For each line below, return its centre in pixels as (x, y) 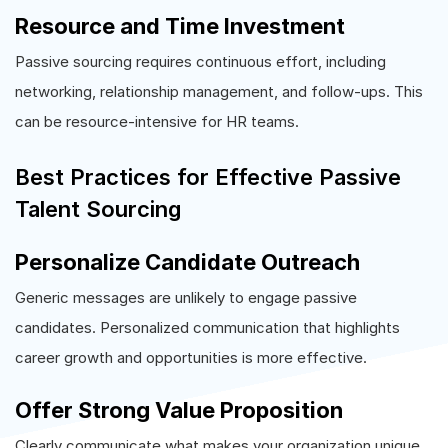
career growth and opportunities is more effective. (191, 357)
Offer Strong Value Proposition (179, 410)
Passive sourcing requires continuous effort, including (200, 61)
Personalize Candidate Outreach (187, 262)
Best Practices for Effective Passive (208, 177)
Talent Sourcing (98, 209)
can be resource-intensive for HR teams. (157, 121)
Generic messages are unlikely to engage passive (186, 297)
